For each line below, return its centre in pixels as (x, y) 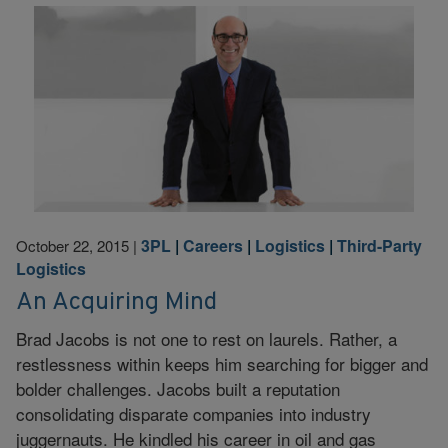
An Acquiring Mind (116, 302)
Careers (213, 246)
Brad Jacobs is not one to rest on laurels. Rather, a (206, 338)
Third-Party (379, 246)
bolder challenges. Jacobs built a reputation (178, 388)
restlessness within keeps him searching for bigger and (222, 363)
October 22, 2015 (72, 246)
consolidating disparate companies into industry (193, 413)
